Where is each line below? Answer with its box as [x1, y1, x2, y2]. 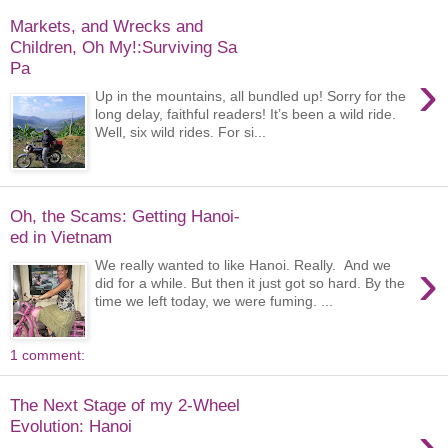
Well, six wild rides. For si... [95, 124, 267, 141]
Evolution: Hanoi [10, 415, 132, 436]
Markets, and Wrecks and [10, 15, 203, 36]
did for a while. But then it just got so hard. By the [95, 275, 406, 292]
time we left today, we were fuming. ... [95, 293, 334, 310]
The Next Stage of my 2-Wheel [10, 394, 240, 415]
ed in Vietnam [10, 226, 112, 247]
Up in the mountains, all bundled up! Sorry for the [95, 88, 407, 105]
